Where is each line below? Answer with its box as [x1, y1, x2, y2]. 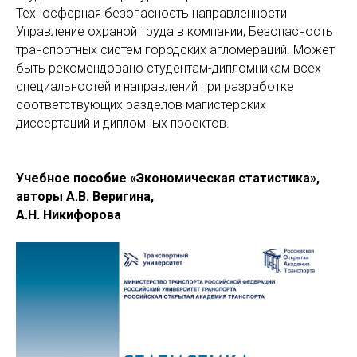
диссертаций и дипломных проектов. [16, 115, 229, 131]
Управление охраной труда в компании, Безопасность [16, 23, 333, 39]
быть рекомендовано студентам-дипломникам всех [16, 60, 321, 76]
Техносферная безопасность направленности [16, 5, 287, 21]
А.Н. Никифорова [16, 206, 121, 222]
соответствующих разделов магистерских [16, 96, 266, 112]
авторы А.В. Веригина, [16, 188, 157, 204]
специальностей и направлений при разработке [16, 78, 294, 94]
